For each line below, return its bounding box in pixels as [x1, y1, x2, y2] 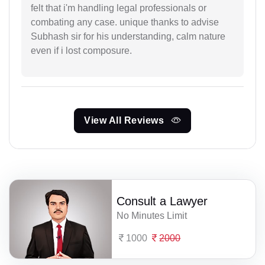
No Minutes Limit [117, 211, 188, 221]
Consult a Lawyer [117, 195, 208, 208]
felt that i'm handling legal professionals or [31, 2, 206, 13]
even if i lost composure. [31, 45, 132, 56]
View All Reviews [84, 115, 167, 125]
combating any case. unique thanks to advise [31, 17, 219, 27]
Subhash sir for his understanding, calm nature [31, 31, 225, 41]
